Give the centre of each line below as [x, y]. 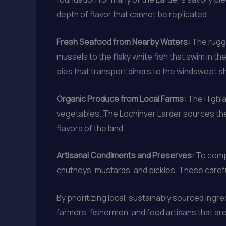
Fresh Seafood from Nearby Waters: [123, 42]
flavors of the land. [91, 128]
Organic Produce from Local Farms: [121, 99]
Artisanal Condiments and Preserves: [125, 156]
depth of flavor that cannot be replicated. [133, 14]
